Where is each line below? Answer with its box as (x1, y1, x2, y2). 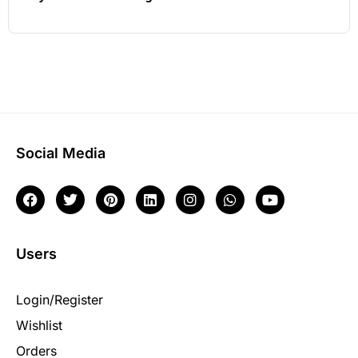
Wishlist (16, 316, 62, 333)
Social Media (16, 144, 105, 161)
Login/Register (16, 291, 103, 308)
